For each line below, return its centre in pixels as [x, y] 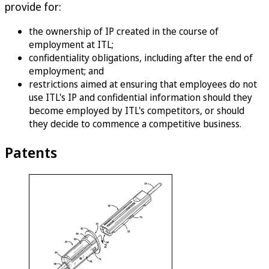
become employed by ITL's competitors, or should [137, 110]
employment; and [66, 71]
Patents [31, 152]
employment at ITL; [71, 44]
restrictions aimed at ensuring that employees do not [143, 84]
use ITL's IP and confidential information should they [141, 97]
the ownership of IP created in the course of [124, 31]
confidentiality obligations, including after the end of [141, 57]
